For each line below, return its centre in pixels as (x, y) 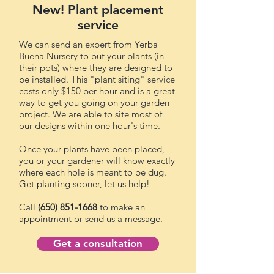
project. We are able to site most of (91, 114)
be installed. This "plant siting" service (97, 79)
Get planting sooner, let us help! (84, 184)
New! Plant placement (98, 9)
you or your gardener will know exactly (97, 161)
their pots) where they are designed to (96, 68)
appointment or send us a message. (91, 219)
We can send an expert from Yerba (88, 44)
